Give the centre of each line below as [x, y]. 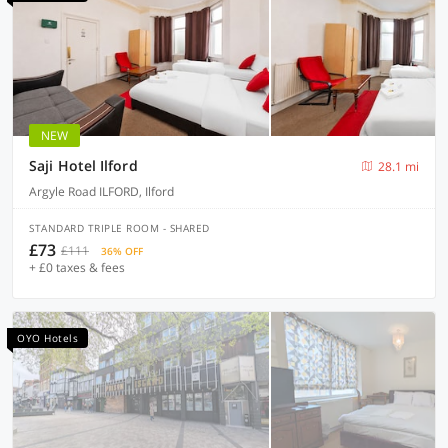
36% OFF [122, 251]
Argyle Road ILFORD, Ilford [101, 191]
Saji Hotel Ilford [83, 165]
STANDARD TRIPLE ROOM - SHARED [119, 228]
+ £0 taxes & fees [77, 267]
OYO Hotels [47, 338]
